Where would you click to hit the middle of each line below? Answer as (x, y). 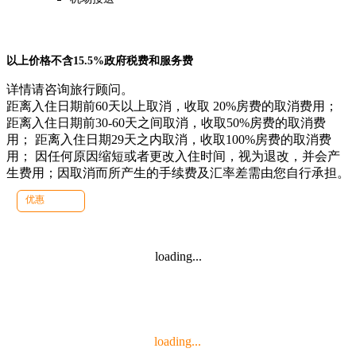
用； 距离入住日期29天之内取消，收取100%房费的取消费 (169, 140)
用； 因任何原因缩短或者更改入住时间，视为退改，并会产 (173, 157)
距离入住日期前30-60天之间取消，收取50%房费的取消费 (166, 123)
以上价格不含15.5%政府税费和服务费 (100, 61)
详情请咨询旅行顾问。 (70, 90)
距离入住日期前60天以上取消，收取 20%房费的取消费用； (172, 106)
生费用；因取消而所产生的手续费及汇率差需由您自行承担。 (178, 173)
